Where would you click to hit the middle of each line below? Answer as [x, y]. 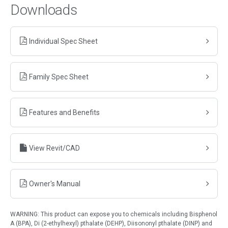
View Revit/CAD [54, 148]
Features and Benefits [64, 112]
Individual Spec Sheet [63, 41]
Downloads [44, 10]
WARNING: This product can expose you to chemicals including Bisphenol [114, 214]
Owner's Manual [55, 183]
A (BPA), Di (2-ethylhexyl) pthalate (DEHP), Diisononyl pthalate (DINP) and [111, 223]
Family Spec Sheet [59, 77]
